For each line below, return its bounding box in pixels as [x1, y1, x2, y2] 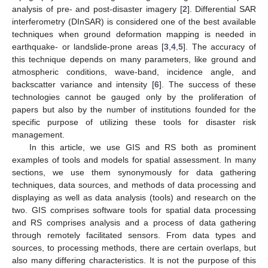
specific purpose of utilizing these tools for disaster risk [12, 117, 256, 127]
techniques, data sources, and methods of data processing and [12, 179, 256, 190]
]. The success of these [159, 79, 256, 89]
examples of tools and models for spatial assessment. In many [12, 154, 256, 165]
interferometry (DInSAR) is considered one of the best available [12, 16, 256, 26]
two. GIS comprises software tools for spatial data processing [12, 205, 256, 215]
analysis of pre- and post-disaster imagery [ [12, 4, 182, 14]
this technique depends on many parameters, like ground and [12, 54, 256, 64]
